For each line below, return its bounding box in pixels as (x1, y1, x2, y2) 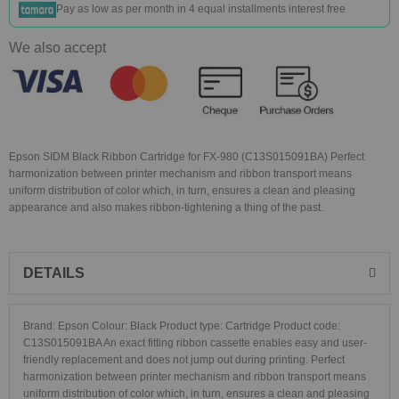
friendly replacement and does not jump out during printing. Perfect (23, 354, 345, 366)
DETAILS (23, 265, 85, 281)
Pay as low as (56, 3, 126, 15)
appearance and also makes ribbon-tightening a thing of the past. (9, 201, 323, 214)
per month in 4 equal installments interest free (126, 3, 346, 15)
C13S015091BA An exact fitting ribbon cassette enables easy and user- (23, 337, 367, 349)
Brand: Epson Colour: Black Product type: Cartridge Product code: (23, 320, 340, 332)
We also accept (9, 40, 106, 55)
